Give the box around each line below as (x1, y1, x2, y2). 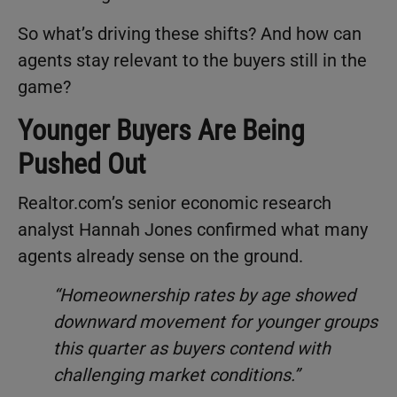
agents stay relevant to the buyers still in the (18, 49, 367, 71)
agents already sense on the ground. (18, 245, 303, 267)
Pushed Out (18, 146, 145, 181)
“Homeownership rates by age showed (53, 284, 355, 307)
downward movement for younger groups (53, 311, 378, 333)
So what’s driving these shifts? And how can (18, 22, 362, 44)
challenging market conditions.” (53, 364, 300, 386)
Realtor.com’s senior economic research (18, 191, 331, 214)
